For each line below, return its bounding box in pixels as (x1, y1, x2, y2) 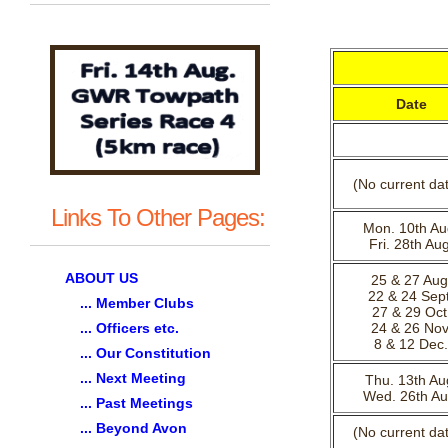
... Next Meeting (80, 370, 186, 386)
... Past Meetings (80, 395, 193, 411)
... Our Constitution (80, 345, 211, 361)
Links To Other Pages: (50, 204, 265, 231)
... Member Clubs (80, 295, 194, 311)
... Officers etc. (80, 320, 179, 336)
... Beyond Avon (80, 420, 187, 436)
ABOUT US (65, 270, 138, 286)
